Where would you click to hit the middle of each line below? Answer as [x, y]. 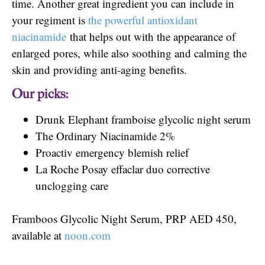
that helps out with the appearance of [151, 37]
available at [38, 235]
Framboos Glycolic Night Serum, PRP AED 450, [124, 219]
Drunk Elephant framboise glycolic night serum [143, 119]
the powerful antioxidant [143, 20]
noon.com [88, 235]
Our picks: [40, 94]
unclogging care [72, 186]
